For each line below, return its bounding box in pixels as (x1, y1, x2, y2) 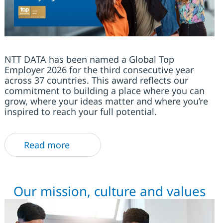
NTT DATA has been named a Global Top (4, 53, 174, 66)
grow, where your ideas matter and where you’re (4, 95, 208, 108)
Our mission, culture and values (13, 182, 206, 201)
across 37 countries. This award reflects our (4, 74, 188, 87)
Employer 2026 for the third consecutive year (4, 64, 194, 76)
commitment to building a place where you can (4, 85, 205, 97)
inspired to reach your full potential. (4, 106, 159, 118)
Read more (23, 139, 70, 151)
